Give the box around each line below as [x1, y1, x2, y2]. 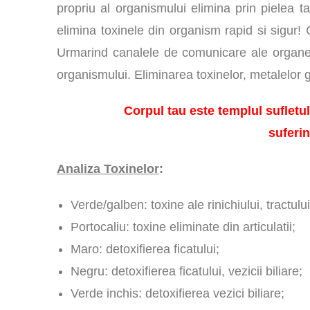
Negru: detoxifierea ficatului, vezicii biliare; [71, 264, 302, 278]
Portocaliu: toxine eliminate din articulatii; [71, 220, 295, 234]
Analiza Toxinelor [57, 162, 159, 176]
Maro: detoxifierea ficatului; [71, 242, 219, 256]
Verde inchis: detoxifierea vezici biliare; [71, 286, 284, 300]
